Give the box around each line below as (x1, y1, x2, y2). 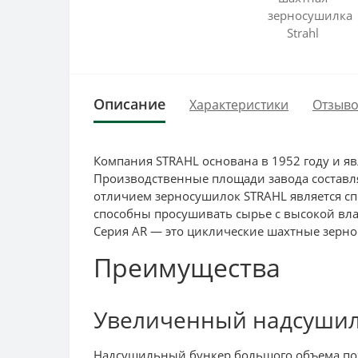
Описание (93, 94, 165, 113)
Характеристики (189, 95, 288, 113)
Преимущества (93, 250, 280, 284)
